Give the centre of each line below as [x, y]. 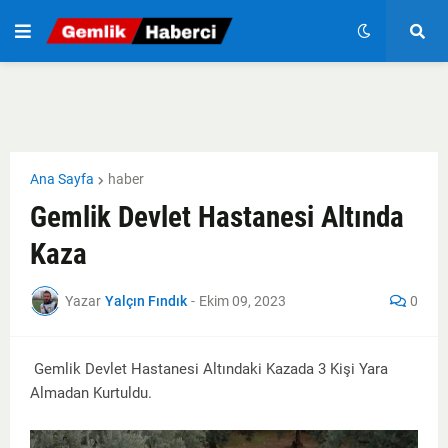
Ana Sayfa [62, 179]
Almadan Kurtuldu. [91, 393]
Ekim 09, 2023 [242, 300]
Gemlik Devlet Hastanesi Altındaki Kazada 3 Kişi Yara [209, 369]
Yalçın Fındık [146, 300]
